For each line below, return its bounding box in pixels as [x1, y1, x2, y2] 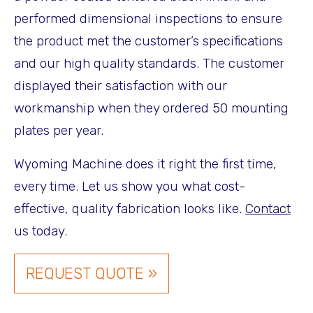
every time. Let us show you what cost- [14, 178, 245, 195]
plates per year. [14, 122, 103, 139]
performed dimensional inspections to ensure [14, 10, 282, 27]
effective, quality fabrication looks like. [14, 201, 245, 217]
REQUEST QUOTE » [26, 264, 157, 284]
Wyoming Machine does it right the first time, [14, 156, 277, 173]
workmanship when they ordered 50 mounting [14, 100, 289, 117]
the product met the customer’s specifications [14, 33, 283, 50]
